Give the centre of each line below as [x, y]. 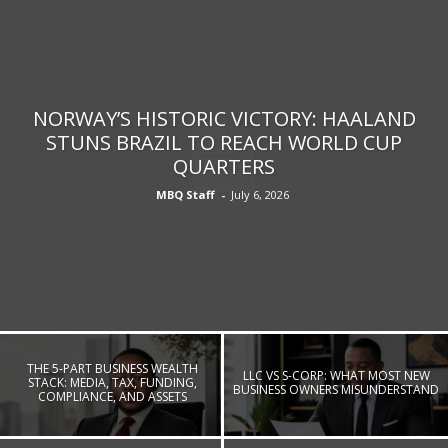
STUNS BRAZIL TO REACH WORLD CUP [224, 142]
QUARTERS [224, 166]
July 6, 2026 [260, 194]
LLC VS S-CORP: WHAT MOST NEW [336, 376]
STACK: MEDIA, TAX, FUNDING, [112, 383]
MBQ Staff [185, 194]
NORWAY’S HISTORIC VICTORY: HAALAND [224, 118]
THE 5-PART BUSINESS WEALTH [112, 369]
